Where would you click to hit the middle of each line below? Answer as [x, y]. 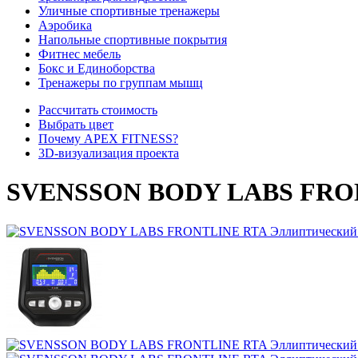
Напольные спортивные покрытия [133, 40]
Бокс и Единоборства [97, 68]
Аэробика [65, 25]
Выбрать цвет [76, 124]
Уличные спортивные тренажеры [129, 11]
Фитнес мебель [80, 54]
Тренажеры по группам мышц [121, 83]
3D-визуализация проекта [109, 153]
